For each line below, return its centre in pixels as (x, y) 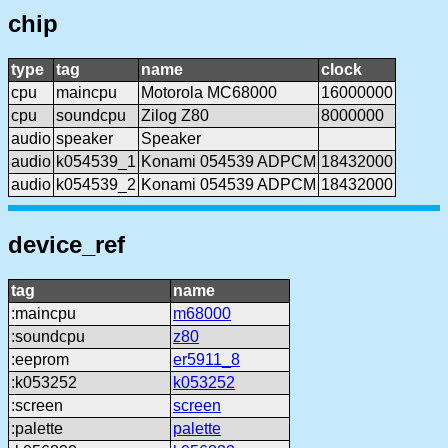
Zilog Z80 (175, 116)
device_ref (66, 244)
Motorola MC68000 (209, 93)
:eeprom (40, 359)
